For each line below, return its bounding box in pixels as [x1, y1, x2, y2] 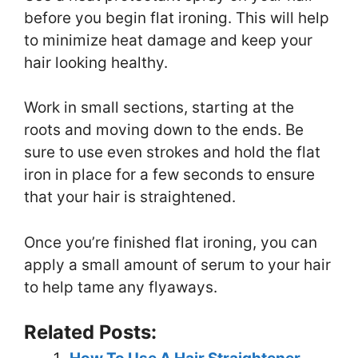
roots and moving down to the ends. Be [24, 121, 304, 140]
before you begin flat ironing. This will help [24, 8, 329, 27]
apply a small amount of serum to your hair [24, 255, 331, 274]
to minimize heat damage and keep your [24, 30, 312, 50]
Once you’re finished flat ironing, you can [24, 233, 317, 252]
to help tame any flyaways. [24, 277, 217, 296]
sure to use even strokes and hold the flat [24, 143, 320, 162]
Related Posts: [24, 320, 157, 344]
